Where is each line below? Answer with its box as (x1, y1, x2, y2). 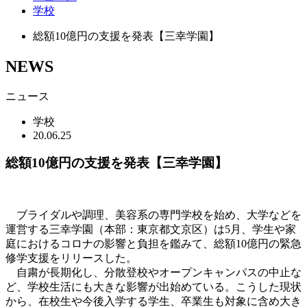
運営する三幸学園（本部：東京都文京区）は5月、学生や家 (5, 223, 296, 236)
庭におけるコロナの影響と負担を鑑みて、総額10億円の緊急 (5, 238, 302, 250)
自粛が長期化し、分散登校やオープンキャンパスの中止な (5, 267, 302, 279)
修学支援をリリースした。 (5, 252, 137, 265)
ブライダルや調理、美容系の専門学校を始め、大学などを (5, 209, 302, 221)
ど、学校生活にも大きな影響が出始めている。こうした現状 (5, 281, 302, 293)
